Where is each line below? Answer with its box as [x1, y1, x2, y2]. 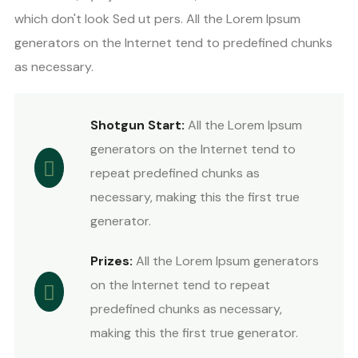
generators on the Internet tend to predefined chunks [14, 34, 332, 51]
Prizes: [90, 253, 136, 269]
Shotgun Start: [90, 117, 188, 133]
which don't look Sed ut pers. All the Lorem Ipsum [14, 10, 300, 27]
